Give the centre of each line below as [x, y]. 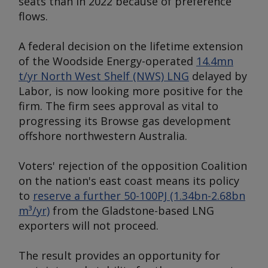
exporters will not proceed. [89, 226]
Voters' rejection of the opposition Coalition [133, 166]
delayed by [218, 76]
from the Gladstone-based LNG [132, 211]
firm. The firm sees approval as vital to [118, 106]
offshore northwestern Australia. [103, 136]
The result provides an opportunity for [119, 255]
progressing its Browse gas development [125, 121]
